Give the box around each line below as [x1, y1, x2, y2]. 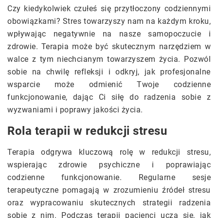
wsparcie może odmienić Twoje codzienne [7, 80, 211, 90]
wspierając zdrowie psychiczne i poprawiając [7, 160, 211, 170]
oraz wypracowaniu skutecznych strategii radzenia [7, 198, 211, 208]
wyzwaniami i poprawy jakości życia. [7, 105, 143, 115]
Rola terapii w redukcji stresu [7, 124, 167, 138]
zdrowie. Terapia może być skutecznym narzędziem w [7, 42, 211, 52]
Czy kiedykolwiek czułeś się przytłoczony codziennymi [7, 4, 211, 14]
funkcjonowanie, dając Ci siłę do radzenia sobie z [7, 92, 211, 102]
